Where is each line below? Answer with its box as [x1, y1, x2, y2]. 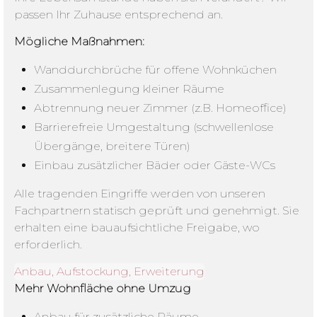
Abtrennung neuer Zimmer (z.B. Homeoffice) [34, 101, 287, 115]
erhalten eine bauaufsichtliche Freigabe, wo [14, 220, 260, 234]
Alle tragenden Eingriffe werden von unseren [14, 186, 265, 200]
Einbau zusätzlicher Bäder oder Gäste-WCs [34, 158, 276, 173]
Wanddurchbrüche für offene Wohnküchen [34, 63, 277, 77]
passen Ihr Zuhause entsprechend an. [14, 7, 223, 21]
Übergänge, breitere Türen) [34, 139, 191, 154]
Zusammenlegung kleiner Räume [34, 82, 225, 96]
